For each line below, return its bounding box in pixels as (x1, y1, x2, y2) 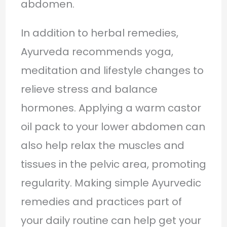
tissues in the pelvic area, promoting (20, 157, 206, 171)
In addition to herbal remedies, (20, 25, 178, 40)
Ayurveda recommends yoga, (20, 44, 173, 59)
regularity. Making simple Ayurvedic (20, 175, 201, 190)
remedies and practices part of (20, 194, 182, 209)
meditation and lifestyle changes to (20, 63, 204, 78)
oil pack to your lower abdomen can (20, 119, 205, 134)
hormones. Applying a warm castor (20, 100, 201, 115)
